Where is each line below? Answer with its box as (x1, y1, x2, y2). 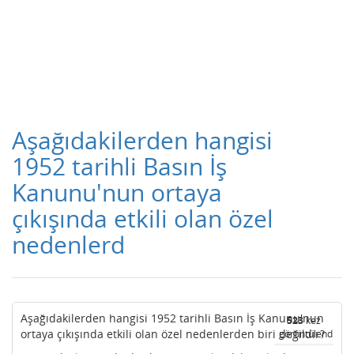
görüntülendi (279, 327, 335, 341)
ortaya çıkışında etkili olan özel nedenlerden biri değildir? (21, 326, 328, 341)
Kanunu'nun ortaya (12, 176, 222, 209)
